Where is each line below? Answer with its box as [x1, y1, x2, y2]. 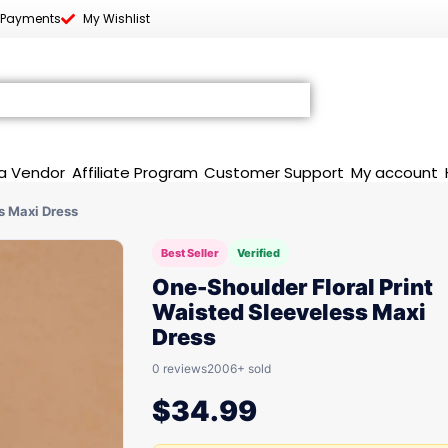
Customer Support [204, 161, 345, 183]
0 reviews [152, 361, 207, 376]
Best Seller [161, 246, 219, 260]
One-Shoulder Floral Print [152, 274, 433, 300]
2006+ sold [207, 361, 271, 376]
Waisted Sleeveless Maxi [152, 299, 426, 325]
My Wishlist [83, 10, 150, 27]
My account [351, 161, 439, 183]
